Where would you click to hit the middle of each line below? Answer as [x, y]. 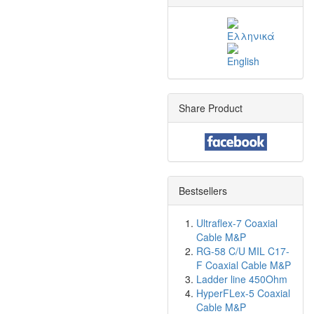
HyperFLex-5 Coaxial [243, 293]
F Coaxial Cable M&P [244, 265]
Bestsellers [203, 191]
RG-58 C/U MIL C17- [243, 251]
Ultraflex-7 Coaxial [237, 223]
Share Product [211, 108]
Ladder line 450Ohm [242, 279]
